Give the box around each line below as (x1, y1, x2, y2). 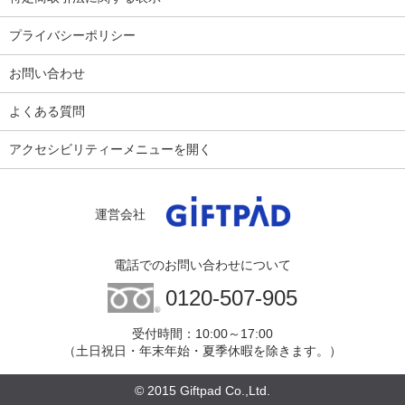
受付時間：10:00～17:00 (132, 325, 273, 341)
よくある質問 (9, 104, 85, 118)
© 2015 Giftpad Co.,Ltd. (135, 382, 270, 398)
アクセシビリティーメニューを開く (9, 142, 212, 156)
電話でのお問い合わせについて (114, 257, 291, 272)
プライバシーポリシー (9, 28, 136, 42)
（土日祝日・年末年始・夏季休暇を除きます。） (63, 343, 342, 358)
